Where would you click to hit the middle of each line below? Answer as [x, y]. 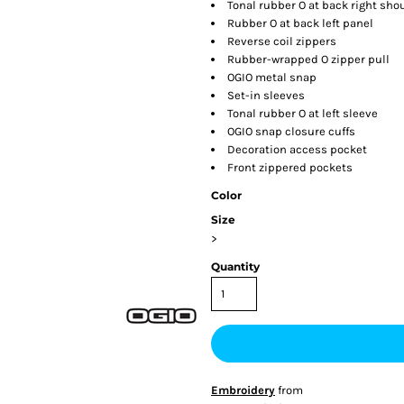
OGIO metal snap [272, 77]
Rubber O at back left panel [300, 23]
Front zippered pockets [290, 167]
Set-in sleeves [266, 95]
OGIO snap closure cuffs [291, 131]
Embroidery [243, 390]
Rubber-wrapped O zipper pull [308, 59]
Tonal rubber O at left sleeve [303, 113]
